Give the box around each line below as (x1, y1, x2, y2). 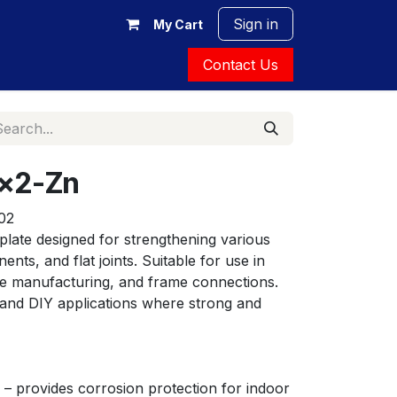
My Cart (152, 16, 203, 32)
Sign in (232, 15, 278, 33)
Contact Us (203, 56, 278, 74)
